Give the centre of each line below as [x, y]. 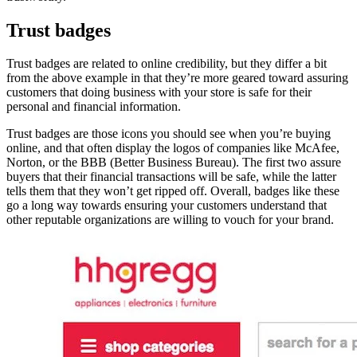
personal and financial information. [94, 107]
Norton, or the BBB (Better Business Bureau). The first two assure [174, 163]
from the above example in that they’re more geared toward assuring [177, 78]
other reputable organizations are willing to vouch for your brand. [170, 220]
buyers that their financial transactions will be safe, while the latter [171, 177]
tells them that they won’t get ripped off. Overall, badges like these [173, 191]
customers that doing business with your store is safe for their [159, 92]
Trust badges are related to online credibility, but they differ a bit [167, 64]
